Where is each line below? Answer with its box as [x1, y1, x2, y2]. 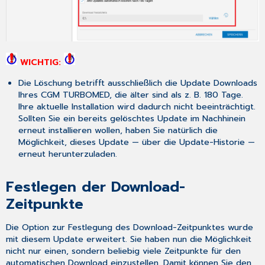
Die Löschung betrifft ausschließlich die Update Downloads [18, 76, 257, 89]
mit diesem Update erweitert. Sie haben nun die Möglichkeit [6, 232, 252, 245]
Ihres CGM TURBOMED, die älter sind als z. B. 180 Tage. [18, 88, 243, 101]
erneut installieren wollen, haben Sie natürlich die [18, 123, 218, 137]
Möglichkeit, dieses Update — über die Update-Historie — [18, 135, 255, 148]
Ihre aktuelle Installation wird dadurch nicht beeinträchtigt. [18, 99, 256, 113]
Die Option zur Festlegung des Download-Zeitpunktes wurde [6, 221, 254, 234]
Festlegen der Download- [6, 176, 186, 198]
